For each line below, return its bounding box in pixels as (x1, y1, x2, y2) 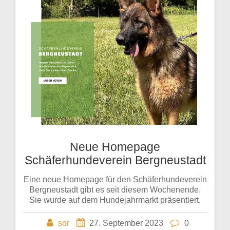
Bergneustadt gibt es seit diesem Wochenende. (29, 185, 201, 195)
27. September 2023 (89, 219, 163, 228)
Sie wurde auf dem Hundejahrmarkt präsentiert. (29, 196, 201, 205)
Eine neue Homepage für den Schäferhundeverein (23, 175, 207, 184)
